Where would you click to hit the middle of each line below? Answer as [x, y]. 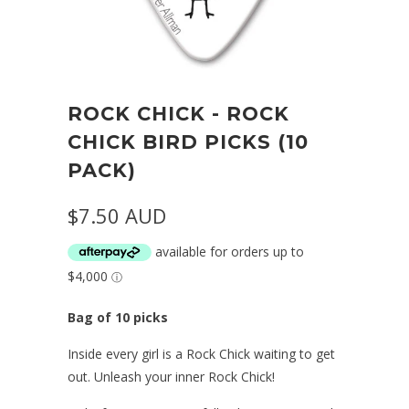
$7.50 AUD [117, 215]
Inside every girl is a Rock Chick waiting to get [201, 354]
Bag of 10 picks [118, 318]
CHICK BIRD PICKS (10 [188, 142]
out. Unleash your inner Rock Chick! [171, 377]
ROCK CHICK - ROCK [178, 113]
